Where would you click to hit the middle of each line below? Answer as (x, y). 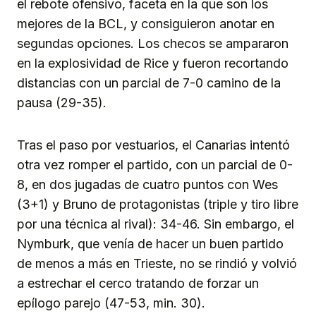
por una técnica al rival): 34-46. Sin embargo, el (156, 224)
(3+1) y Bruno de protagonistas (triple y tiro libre (158, 204)
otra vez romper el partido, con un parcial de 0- (155, 164)
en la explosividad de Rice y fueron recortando (153, 63)
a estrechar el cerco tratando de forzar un (138, 283)
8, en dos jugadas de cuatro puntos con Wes (147, 184)
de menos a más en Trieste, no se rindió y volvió (157, 263)
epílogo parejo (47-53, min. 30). (111, 303)
